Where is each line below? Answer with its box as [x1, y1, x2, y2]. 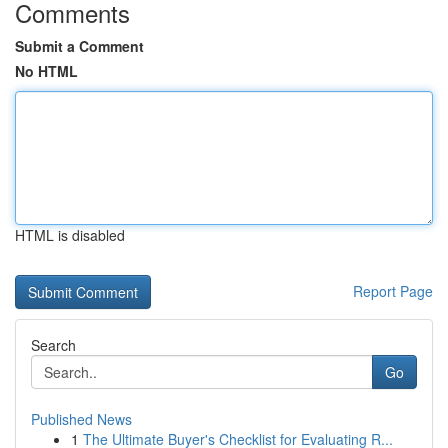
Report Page [353, 281, 433, 301]
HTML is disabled [15, 225, 125, 245]
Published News [31, 409, 132, 429]
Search [31, 335, 76, 355]
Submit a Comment [15, 36, 144, 56]
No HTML [15, 61, 78, 81]
